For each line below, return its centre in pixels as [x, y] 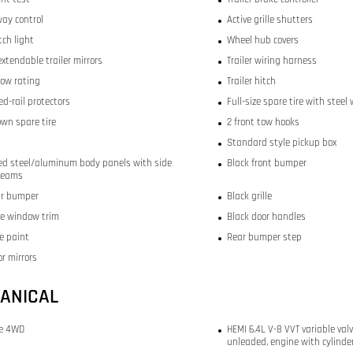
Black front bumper [266, 163]
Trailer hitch [251, 82]
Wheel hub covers [262, 41]
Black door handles [266, 217]
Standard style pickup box [281, 143]
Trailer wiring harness [271, 61]
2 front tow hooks [263, 123]
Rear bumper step [264, 238]
